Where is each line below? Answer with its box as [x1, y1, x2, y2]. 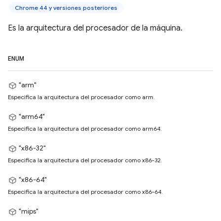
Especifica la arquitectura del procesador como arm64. [8, 125, 162, 132]
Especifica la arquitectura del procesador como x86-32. [8, 156, 162, 164]
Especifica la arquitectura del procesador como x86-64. [8, 188, 163, 195]
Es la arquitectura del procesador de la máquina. [8, 23, 183, 33]
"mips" [19, 207, 38, 216]
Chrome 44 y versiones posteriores [15, 4, 117, 11]
